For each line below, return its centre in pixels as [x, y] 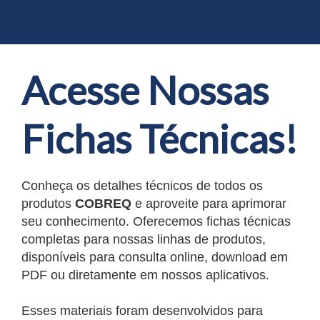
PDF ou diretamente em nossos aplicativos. [145, 275]
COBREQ [105, 204]
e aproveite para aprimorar [211, 204]
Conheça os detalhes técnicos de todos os [142, 186]
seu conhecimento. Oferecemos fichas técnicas [156, 221]
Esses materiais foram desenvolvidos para [142, 311]
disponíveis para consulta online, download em [155, 257]
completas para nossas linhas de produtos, [144, 239]
